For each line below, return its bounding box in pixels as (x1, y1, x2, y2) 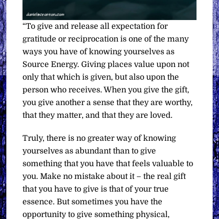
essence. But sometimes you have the (22, 197, 163, 206)
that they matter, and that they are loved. (22, 110, 173, 120)
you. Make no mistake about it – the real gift (22, 172, 186, 181)
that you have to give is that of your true (22, 184, 169, 194)
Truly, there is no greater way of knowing (22, 133, 176, 143)
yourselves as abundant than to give (22, 146, 156, 155)
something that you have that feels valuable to (22, 159, 194, 168)
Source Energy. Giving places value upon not (22, 60, 190, 69)
